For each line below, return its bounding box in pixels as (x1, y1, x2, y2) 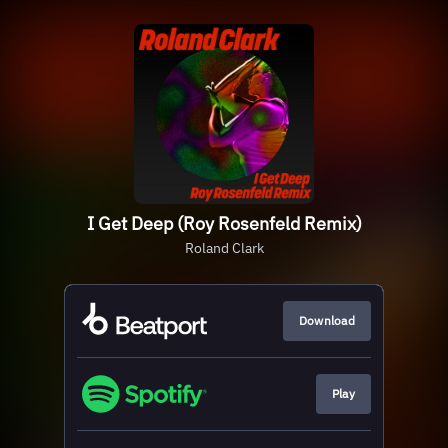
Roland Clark (184, 239, 264, 257)
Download (298, 313, 355, 328)
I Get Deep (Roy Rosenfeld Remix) (86, 212, 362, 235)
